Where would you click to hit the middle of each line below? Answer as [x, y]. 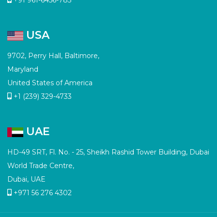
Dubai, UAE [26, 179]
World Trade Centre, [41, 165]
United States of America [50, 83]
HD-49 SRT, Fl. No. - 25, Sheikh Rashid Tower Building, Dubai [108, 152]
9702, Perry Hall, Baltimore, [53, 55]
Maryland [23, 69]
